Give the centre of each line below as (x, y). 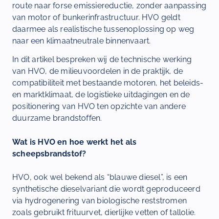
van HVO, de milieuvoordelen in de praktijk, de (98, 71)
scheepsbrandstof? (49, 153)
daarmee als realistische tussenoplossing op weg (103, 29)
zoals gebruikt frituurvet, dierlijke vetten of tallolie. (104, 212)
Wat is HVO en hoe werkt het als (75, 142)
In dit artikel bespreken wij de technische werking (102, 60)
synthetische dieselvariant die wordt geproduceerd (106, 189)
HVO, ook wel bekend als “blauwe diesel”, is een (100, 177)
